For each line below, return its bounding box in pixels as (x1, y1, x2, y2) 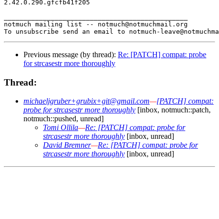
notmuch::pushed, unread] (23, 114, 104, 123)
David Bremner (43, 141, 91, 150)
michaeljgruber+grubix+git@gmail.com (23, 97, 150, 106)
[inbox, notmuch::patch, (135, 106, 211, 114)
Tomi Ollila (43, 123, 78, 132)
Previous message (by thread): (23, 50, 118, 59)
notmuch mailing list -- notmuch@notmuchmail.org (4, 20, 188, 28)
